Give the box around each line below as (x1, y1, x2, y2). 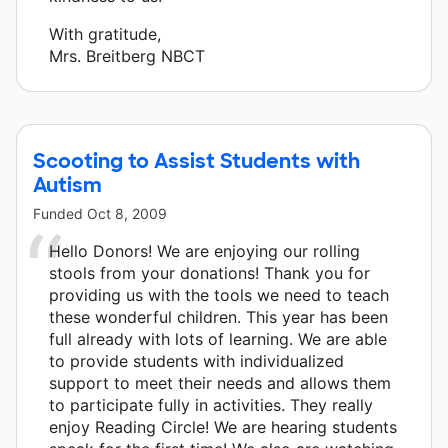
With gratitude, (49, 23, 161, 44)
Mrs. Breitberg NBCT (49, 45, 205, 66)
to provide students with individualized (49, 350, 344, 371)
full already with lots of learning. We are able (49, 328, 387, 349)
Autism (33, 171, 102, 198)
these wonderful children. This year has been (49, 306, 388, 327)
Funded (33, 204, 87, 222)
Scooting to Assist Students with (33, 147, 360, 174)
